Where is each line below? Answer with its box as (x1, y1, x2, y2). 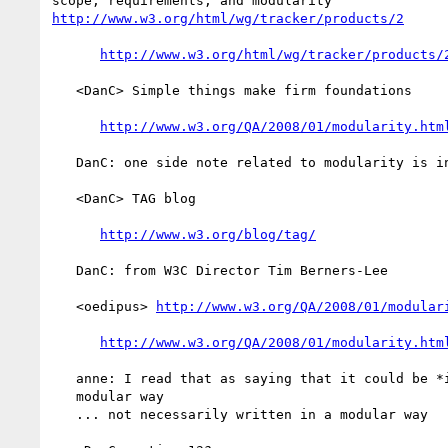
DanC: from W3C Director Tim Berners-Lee (52, 262, 76, 278)
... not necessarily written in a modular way (52, 406, 76, 422)
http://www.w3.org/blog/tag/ (100, 226, 316, 242)
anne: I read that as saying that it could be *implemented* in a (52, 370, 76, 386)
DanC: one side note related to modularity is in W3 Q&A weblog (52, 154, 76, 170)
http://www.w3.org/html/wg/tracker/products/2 (52, 10, 404, 26)
